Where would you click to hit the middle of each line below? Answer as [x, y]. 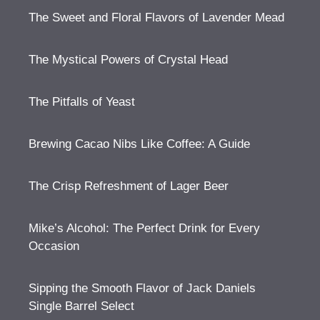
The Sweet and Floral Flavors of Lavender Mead [156, 17]
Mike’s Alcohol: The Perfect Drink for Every [144, 228]
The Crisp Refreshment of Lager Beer [129, 186]
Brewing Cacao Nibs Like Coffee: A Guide [139, 144]
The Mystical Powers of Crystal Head [128, 59]
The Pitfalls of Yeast [82, 101]
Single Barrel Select [81, 306]
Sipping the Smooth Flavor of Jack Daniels [142, 288]
